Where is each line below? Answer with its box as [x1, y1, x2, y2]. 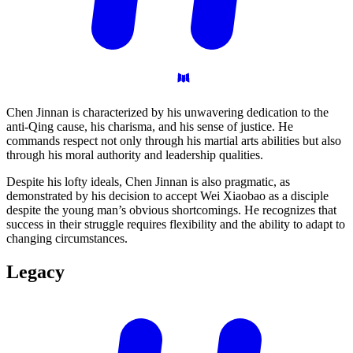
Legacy [6, 261, 65, 282]
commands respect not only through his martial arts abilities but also [6, 133, 341, 147]
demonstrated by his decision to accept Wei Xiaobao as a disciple [6, 188, 329, 203]
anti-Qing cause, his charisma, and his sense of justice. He [6, 119, 293, 133]
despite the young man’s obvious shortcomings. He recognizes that [6, 203, 336, 217]
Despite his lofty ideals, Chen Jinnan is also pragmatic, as [6, 174, 290, 188]
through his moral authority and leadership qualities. [6, 147, 263, 162]
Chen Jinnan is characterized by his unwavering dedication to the [6, 105, 329, 119]
